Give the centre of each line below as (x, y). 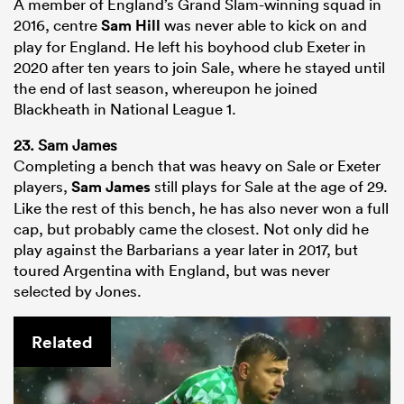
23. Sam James (65, 144)
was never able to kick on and (264, 24)
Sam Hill (131, 25)
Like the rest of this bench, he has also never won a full (201, 207)
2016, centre (57, 24)
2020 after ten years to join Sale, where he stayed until (199, 67)
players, (42, 186)
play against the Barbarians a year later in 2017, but (186, 249)
